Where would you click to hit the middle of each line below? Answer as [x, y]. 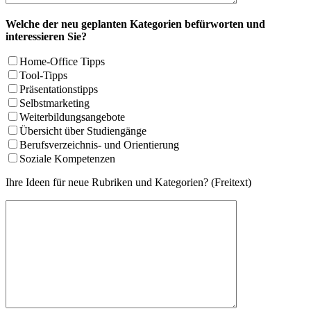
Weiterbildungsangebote [72, 117]
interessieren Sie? [46, 37]
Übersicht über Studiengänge [83, 131]
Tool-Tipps [43, 76]
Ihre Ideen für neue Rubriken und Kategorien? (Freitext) [128, 183]
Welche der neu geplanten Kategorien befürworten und [135, 24]
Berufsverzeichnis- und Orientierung [99, 145]
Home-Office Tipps [62, 62]
